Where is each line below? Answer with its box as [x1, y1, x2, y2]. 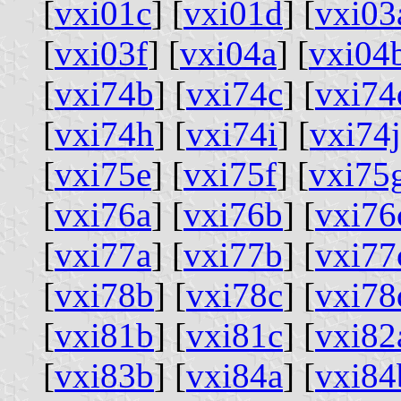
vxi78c [186, 275, 283, 314]
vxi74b [55, 73, 154, 113]
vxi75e [55, 154, 151, 193]
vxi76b [183, 194, 283, 234]
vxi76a [55, 194, 151, 234]
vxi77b [183, 235, 283, 274]
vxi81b [55, 315, 154, 354]
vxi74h [55, 114, 154, 153]
